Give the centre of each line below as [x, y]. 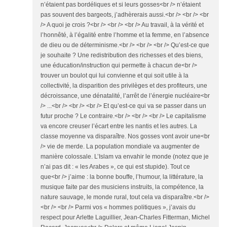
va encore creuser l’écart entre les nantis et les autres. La [119, 126]
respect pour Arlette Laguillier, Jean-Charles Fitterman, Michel [125, 218]
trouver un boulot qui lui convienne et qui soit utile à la [115, 76]
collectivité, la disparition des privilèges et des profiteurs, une [124, 86]
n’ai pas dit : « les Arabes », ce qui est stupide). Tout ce [115, 167]
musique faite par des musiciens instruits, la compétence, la [122, 187]
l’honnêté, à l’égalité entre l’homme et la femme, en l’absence [125, 35]
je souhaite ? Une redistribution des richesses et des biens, [122, 55]
